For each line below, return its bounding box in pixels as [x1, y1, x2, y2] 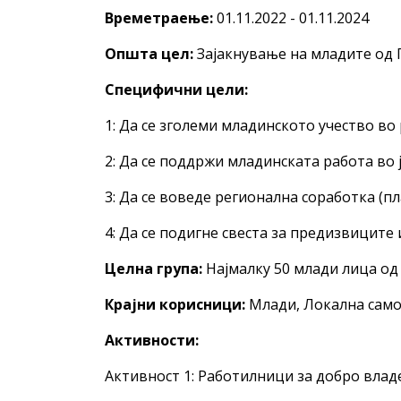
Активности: [105, 330, 199, 350]
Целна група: [105, 259, 202, 278]
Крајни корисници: [105, 294, 245, 314]
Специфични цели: [105, 80, 248, 99]
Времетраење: [105, 8, 213, 28]
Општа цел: [105, 44, 193, 64]
